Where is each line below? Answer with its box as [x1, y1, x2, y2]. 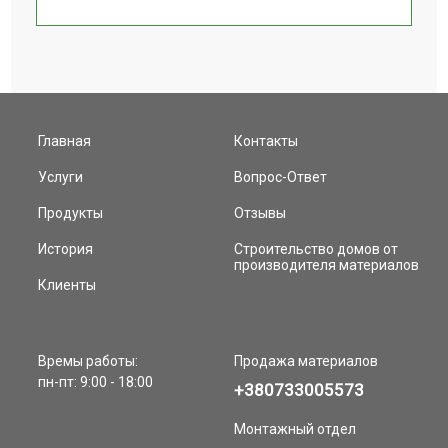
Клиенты [38, 277, 97, 294]
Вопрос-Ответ [234, 169, 327, 186]
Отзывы [234, 205, 286, 222]
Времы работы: [38, 353, 139, 370]
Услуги [38, 169, 84, 186]
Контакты [234, 133, 298, 150]
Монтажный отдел [234, 421, 356, 438]
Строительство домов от [234, 241, 398, 258]
